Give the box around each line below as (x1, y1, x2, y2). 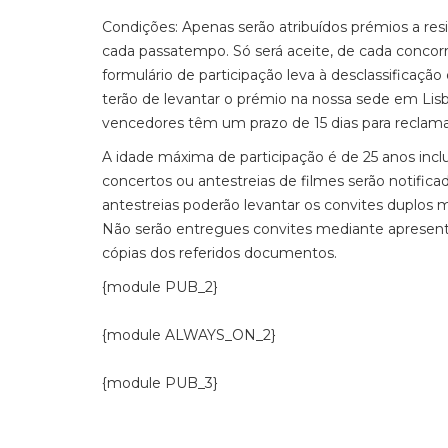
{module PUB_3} (102, 374, 218, 392)
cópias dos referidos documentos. (102, 244, 337, 262)
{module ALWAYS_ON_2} (102, 326, 276, 344)
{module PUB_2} (102, 278, 218, 296)
